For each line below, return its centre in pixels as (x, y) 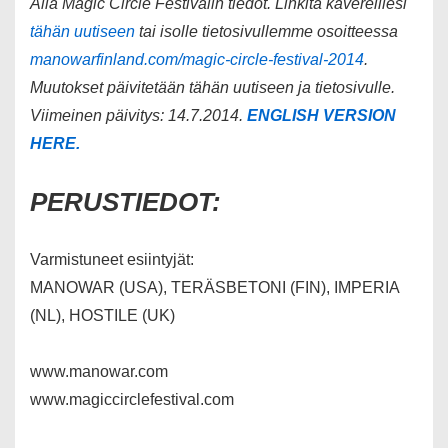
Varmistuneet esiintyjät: (112, 260)
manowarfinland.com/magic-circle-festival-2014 (197, 60)
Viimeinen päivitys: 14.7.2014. (138, 116)
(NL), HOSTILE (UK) (102, 316)
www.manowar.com (99, 372)
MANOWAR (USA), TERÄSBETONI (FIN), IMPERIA (214, 288)
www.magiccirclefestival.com (132, 400)
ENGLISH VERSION (321, 116)
